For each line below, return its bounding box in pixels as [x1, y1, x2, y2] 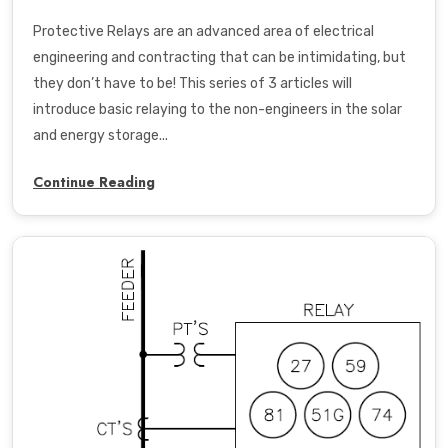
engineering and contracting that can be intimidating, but [33, 48, 406, 66]
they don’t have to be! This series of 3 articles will [33, 74, 352, 92]
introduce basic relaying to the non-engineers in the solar [33, 100, 402, 118]
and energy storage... [33, 126, 168, 144]
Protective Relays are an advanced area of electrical [33, 22, 374, 40]
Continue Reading [33, 171, 155, 192]
